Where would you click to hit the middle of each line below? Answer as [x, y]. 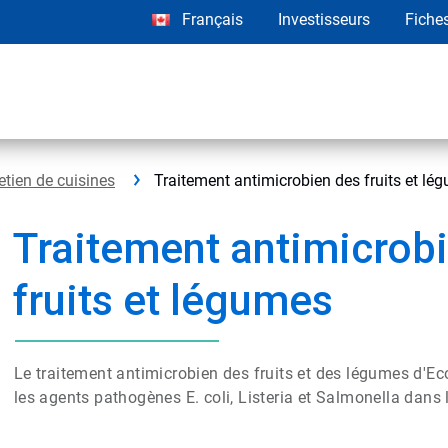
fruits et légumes [173, 300]
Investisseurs [324, 19]
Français [213, 19]
